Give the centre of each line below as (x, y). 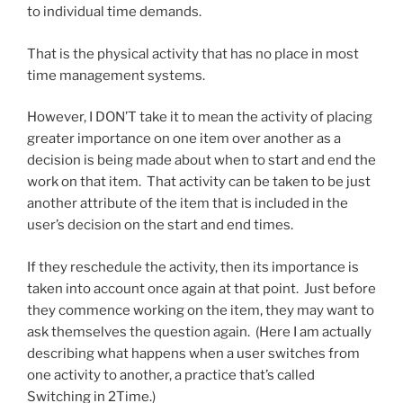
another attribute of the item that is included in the (188, 204)
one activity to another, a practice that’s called (171, 375)
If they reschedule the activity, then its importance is (193, 267)
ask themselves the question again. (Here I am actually (199, 331)
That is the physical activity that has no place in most (193, 54)
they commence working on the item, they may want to (201, 310)
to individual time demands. (114, 12)
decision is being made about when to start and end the (201, 161)
